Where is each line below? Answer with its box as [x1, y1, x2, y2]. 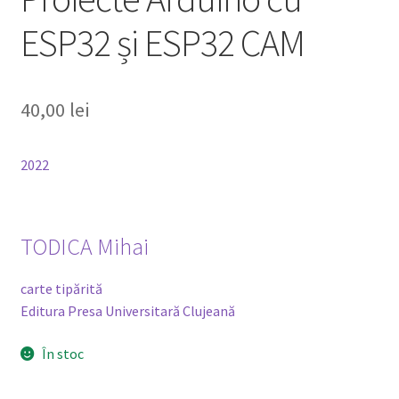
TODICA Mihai [20, 232, 149, 262]
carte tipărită [20, 280, 102, 298]
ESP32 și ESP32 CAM [20, 19, 305, 66]
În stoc [42, 345, 85, 363]
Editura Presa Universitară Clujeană [20, 302, 235, 321]
